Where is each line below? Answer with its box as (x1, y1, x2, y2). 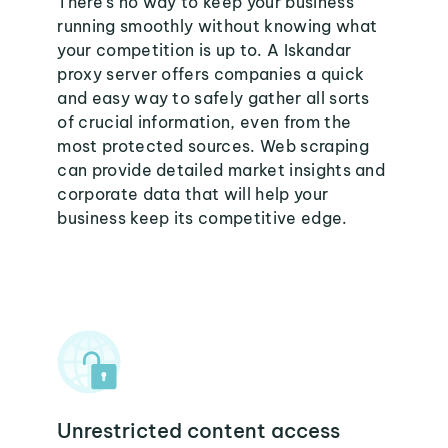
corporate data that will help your (57, 184, 329, 204)
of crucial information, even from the (57, 112, 352, 132)
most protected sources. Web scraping (57, 136, 369, 156)
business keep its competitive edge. (57, 208, 348, 228)
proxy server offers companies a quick (57, 64, 365, 84)
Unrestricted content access (57, 418, 341, 443)
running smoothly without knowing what (57, 16, 378, 36)
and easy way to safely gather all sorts (57, 88, 370, 108)
